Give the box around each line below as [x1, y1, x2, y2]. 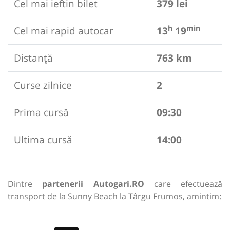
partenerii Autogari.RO [42, 178, 144, 190]
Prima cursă [14, 105, 69, 120]
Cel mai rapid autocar [14, 24, 113, 38]
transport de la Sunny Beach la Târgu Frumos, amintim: [8, 190, 221, 202]
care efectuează [144, 178, 222, 190]
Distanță [14, 51, 53, 65]
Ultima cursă [14, 132, 72, 147]
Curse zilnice [14, 78, 72, 92]
